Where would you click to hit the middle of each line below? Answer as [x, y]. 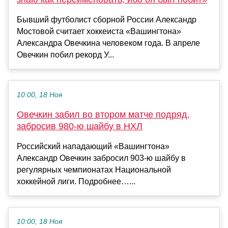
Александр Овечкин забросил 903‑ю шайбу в [101, 158]
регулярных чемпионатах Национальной [94, 170]
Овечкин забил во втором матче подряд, [103, 115]
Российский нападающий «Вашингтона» [93, 147]
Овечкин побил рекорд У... [65, 55]
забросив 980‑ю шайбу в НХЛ [80, 126]
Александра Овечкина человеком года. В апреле [108, 43]
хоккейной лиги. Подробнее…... [76, 182]
